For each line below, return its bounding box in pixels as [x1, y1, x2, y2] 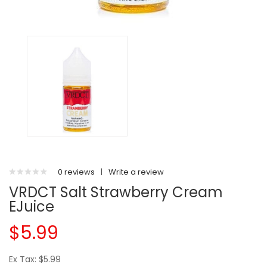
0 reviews [58, 166, 95, 178]
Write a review [108, 166, 164, 178]
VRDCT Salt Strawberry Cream [9, 182, 223, 202]
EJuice [9, 197, 54, 216]
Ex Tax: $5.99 [9, 253, 61, 265]
